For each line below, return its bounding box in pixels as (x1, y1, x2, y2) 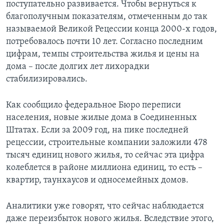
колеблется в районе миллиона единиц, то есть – (6, 162, 202, 172)
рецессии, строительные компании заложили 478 (6, 137, 207, 147)
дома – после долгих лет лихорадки (6, 61, 149, 71)
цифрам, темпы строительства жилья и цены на (6, 49, 199, 59)
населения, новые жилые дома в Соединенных (6, 112, 197, 122)
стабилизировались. (6, 74, 87, 84)
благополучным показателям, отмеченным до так (6, 11, 207, 21)
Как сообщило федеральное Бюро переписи (6, 100, 181, 110)
